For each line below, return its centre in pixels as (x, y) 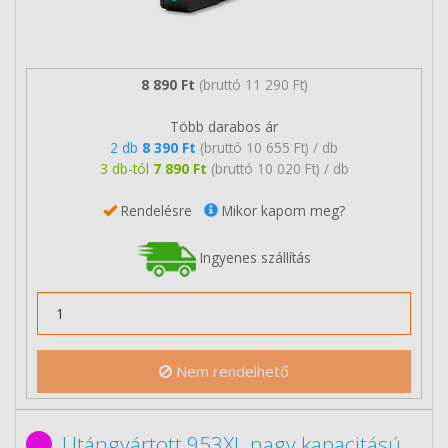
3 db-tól (126, 168)
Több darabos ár (224, 126)
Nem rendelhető (230, 371)
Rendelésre (160, 210)
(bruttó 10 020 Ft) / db (279, 168)
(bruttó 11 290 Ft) (253, 84)
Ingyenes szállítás (253, 257)
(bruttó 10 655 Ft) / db (269, 147)
